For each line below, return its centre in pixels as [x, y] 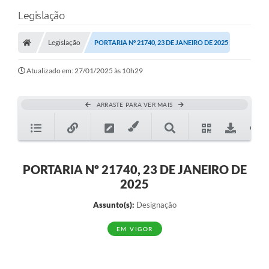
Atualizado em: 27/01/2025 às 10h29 [85, 71]
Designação [155, 205]
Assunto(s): [113, 205]
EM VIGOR [134, 229]
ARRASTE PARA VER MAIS [134, 105]
